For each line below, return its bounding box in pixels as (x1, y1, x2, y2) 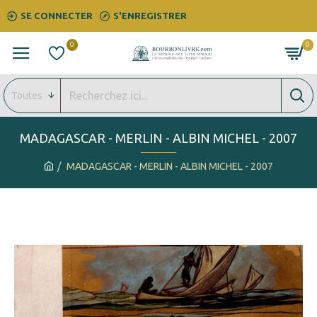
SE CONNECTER (21, 11, 93, 21)
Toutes (11, 89, 42, 101)
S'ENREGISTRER (113, 11, 187, 21)
